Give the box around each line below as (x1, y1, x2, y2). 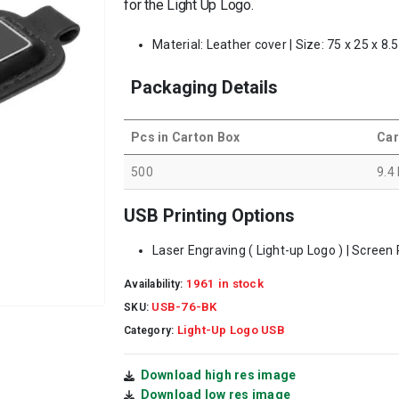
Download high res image (140, 367, 297, 382)
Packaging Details (131, 76, 278, 98)
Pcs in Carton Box (131, 129, 240, 144)
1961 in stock (185, 276, 264, 290)
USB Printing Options (124, 204, 295, 226)
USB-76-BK (151, 299, 217, 313)
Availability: (124, 277, 186, 290)
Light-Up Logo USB (176, 322, 285, 337)
